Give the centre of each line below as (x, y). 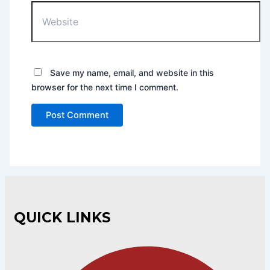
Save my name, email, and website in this (132, 73)
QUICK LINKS (62, 217)
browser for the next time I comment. (105, 87)
